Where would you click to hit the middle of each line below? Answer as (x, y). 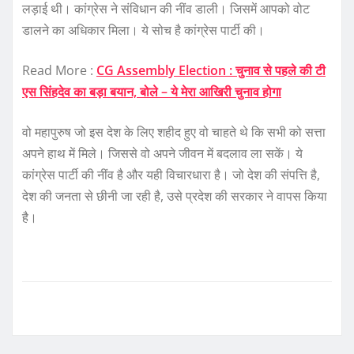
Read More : (59, 71)
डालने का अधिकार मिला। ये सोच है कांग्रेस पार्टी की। (143, 30)
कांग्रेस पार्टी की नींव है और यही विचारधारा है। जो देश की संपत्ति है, (171, 175)
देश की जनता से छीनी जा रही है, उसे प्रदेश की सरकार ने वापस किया (175, 196)
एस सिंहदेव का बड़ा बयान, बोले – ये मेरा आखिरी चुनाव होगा (152, 92)
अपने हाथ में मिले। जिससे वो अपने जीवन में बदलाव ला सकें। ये (162, 154)
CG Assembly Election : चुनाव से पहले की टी (211, 71)
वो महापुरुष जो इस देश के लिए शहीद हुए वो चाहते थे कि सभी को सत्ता (174, 132)
